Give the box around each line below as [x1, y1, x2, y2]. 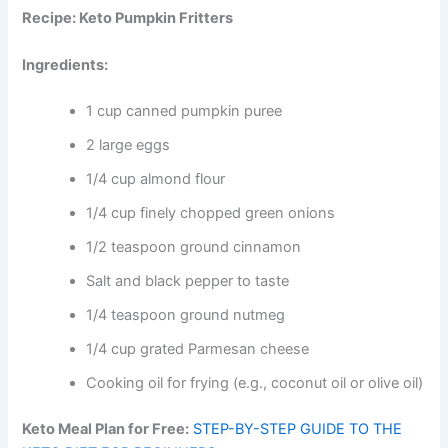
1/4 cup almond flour [86, 169, 226, 188]
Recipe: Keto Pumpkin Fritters [22, 8, 234, 27]
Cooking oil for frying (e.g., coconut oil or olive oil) [86, 373, 424, 392]
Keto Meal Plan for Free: [22, 419, 190, 438]
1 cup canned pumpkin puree [86, 101, 283, 120]
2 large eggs [86, 135, 171, 154]
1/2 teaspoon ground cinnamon [86, 237, 302, 256]
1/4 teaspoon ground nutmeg [86, 305, 286, 324]
